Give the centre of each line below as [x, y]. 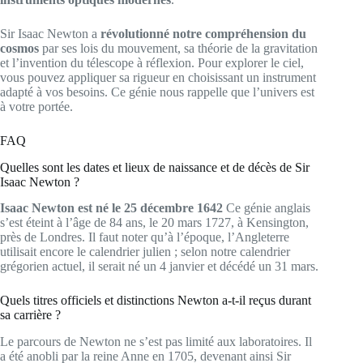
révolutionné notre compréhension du [203, 33]
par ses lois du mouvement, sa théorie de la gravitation [178, 48]
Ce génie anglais [267, 208]
